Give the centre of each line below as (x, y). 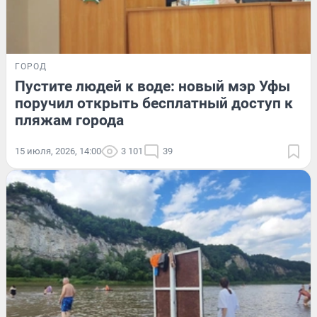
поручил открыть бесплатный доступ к (154, 104)
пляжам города (69, 121)
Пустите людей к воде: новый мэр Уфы (152, 87)
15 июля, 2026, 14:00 (58, 151)
